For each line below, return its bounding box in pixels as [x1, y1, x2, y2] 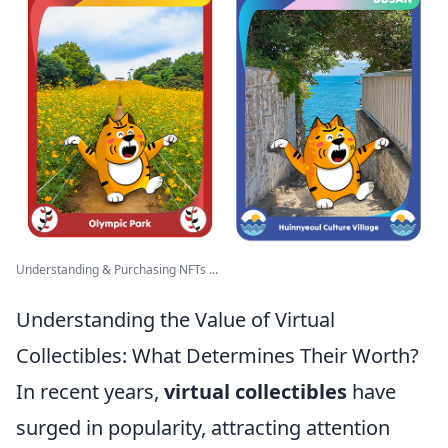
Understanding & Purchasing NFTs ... [16, 261, 218, 279]
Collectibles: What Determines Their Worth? [16, 342, 419, 370]
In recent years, [16, 378, 164, 406]
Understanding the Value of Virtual [16, 306, 335, 334]
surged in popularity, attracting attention [16, 414, 390, 442]
